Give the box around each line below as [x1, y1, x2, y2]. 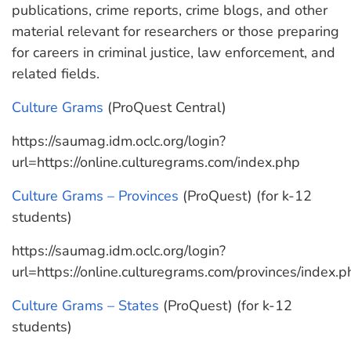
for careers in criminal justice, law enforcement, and [12, 43, 335, 62]
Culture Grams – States [12, 296, 159, 315]
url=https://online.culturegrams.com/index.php [12, 153, 300, 172]
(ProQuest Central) [103, 98, 226, 117]
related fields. [12, 64, 100, 83]
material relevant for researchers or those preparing [12, 22, 339, 41]
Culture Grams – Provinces [12, 186, 179, 205]
